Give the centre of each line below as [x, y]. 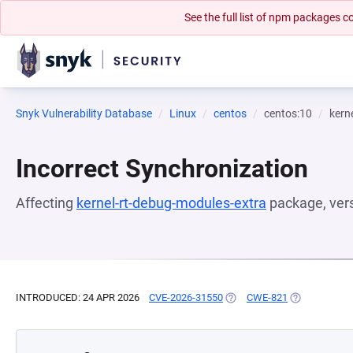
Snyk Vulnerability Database [84, 113]
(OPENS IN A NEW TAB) [277, 297]
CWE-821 [267, 297]
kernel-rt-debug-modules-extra [171, 203]
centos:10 [288, 113]
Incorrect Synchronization [162, 169]
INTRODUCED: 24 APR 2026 [78, 297]
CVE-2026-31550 [186, 297]
